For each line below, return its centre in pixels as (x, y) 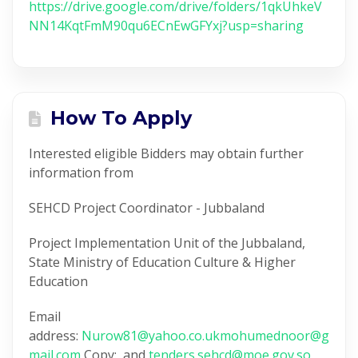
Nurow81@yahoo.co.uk (151, 336)
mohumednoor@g (274, 336)
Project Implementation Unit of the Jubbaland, (167, 243)
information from (81, 173)
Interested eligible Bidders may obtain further (166, 153)
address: (55, 336)
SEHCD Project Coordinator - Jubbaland (147, 208)
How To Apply (118, 118)
